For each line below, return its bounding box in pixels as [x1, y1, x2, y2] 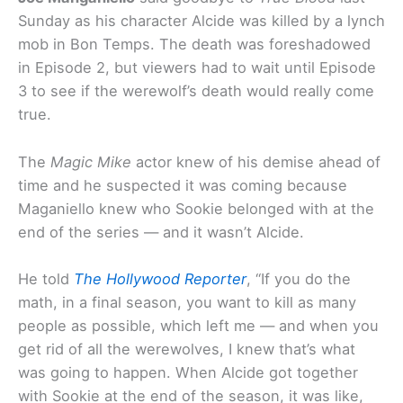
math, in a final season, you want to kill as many [18, 292, 356, 311]
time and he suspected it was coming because [18, 175, 347, 194]
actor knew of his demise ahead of [131, 152, 381, 171]
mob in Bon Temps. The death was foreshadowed [18, 35, 371, 54]
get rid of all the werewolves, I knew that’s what [18, 339, 355, 358]
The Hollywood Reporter [74, 269, 246, 288]
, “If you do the [246, 269, 351, 288]
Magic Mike [50, 152, 131, 171]
